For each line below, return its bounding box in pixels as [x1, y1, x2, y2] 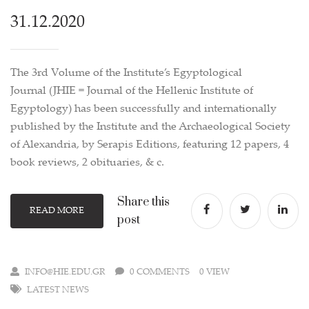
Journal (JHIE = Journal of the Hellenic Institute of [10, 86, 253, 97]
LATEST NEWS [27, 286, 89, 295]
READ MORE [29, 206, 84, 216]
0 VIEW [199, 268, 230, 277]
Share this [117, 195, 170, 210]
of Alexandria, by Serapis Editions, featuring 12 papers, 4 [10, 139, 289, 151]
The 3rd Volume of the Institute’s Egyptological [10, 68, 242, 79]
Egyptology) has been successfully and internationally [10, 103, 277, 115]
